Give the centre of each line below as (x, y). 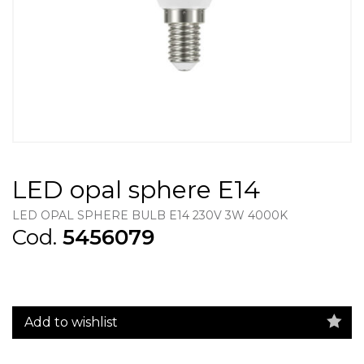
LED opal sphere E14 (136, 190)
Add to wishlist (71, 322)
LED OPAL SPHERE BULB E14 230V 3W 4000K (150, 215)
